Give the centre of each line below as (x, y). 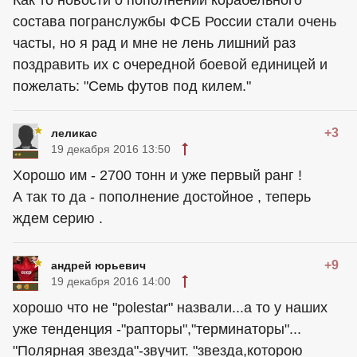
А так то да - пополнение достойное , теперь (162, 197)
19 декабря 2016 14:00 (111, 281)
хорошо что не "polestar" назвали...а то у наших (170, 308)
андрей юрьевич (98, 265)
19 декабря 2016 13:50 (111, 149)
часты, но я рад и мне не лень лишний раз (154, 43)
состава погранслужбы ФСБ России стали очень (175, 22)
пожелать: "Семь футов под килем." (132, 86)
